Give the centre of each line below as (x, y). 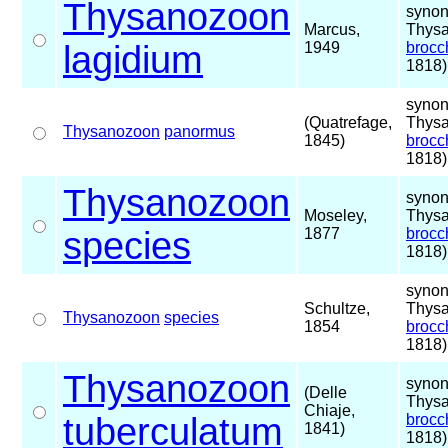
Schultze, (337, 308)
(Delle (325, 392)
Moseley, (335, 215)
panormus (199, 131)
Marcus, (332, 29)
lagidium (133, 59)
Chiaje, (329, 410)
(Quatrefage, (348, 122)
